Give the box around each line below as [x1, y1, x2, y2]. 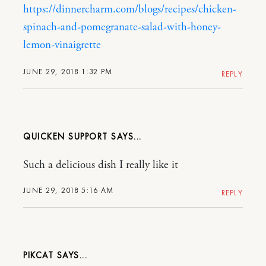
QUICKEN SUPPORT [23, 130, 108, 142]
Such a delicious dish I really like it [23, 157, 178, 172]
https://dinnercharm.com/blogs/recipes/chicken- [23, 2, 236, 17]
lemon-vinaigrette [23, 37, 101, 52]
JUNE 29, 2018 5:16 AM [23, 185, 114, 195]
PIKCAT [23, 249, 53, 261]
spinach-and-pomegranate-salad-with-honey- [23, 20, 221, 34]
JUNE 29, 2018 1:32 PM [23, 66, 113, 77]
